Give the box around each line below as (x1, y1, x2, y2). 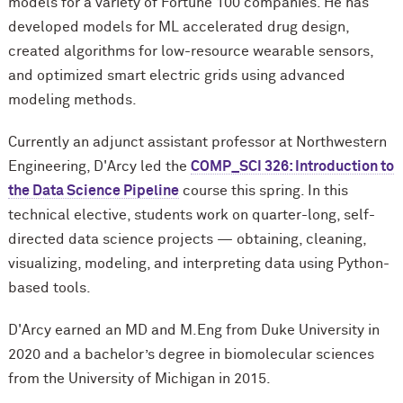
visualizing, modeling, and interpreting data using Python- (7, 256, 390, 272)
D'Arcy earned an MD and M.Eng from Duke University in (7, 323, 380, 338)
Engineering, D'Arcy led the (7, 159, 191, 175)
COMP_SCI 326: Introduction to (190, 159, 394, 175)
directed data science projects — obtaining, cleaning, (7, 232, 366, 247)
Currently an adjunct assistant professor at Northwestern (7, 135, 387, 150)
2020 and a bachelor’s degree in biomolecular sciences (7, 347, 374, 363)
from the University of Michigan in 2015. (7, 372, 271, 387)
